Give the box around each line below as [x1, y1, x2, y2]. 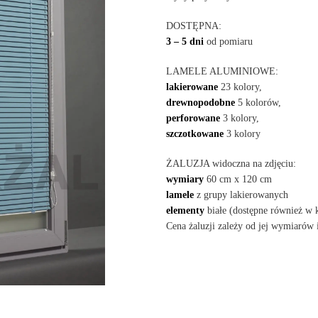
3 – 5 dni [166, 36, 204, 47]
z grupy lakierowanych [194, 190, 289, 200]
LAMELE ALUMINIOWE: [166, 66, 279, 77]
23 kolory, [218, 82, 263, 92]
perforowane [166, 113, 221, 124]
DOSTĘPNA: [166, 21, 222, 31]
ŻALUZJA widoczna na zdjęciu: [166, 158, 297, 169]
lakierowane [166, 82, 219, 92]
